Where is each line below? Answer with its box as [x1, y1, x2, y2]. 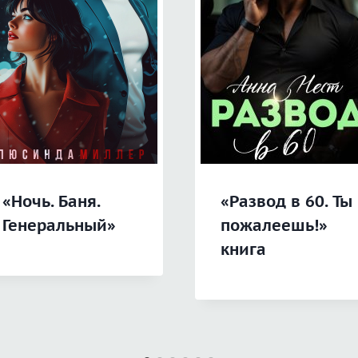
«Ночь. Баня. [2, 191, 100, 213]
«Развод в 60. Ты [221, 191, 352, 213]
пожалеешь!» [221, 215, 328, 237]
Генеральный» [2, 215, 116, 237]
